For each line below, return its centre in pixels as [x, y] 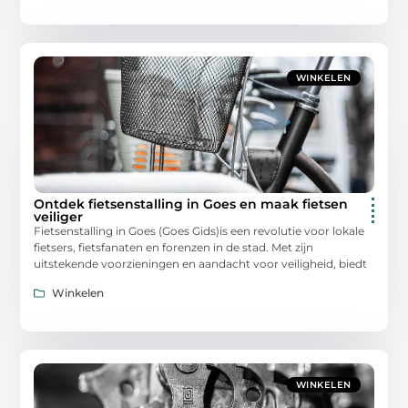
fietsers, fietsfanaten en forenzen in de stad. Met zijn [174, 248]
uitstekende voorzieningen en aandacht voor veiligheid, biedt [201, 264]
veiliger [59, 217]
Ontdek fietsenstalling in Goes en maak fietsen [191, 204]
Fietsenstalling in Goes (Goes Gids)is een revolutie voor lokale [199, 231]
